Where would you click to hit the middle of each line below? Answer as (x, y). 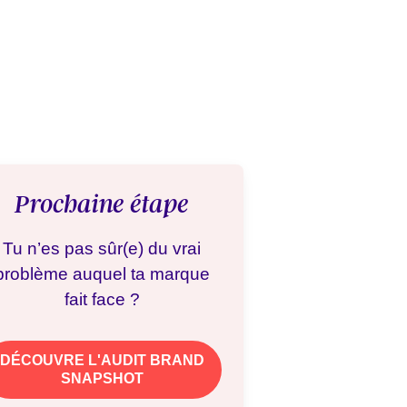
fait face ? (102, 299)
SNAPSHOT (102, 378)
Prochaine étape (102, 204)
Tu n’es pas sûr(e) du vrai (102, 248)
